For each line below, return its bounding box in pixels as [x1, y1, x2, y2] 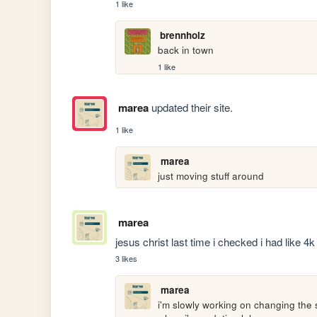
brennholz [159, 28, 205, 42]
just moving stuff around [158, 168, 265, 183]
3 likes [115, 252, 138, 264]
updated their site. [148, 99, 233, 115]
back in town [158, 43, 214, 57]
